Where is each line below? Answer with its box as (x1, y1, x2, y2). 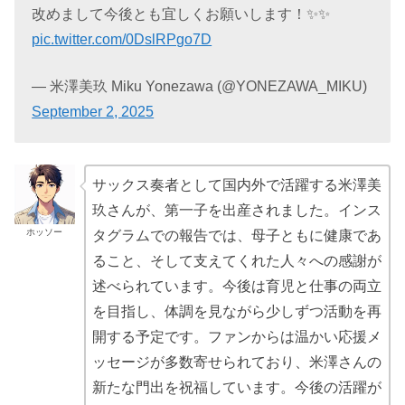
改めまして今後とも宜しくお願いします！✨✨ (32, 6, 331, 23)
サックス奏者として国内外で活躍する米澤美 (91, 176, 381, 193)
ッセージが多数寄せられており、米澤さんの (91, 353, 381, 370)
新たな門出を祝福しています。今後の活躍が (91, 379, 381, 395)
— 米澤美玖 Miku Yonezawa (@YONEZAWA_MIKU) (32, 79, 368, 95)
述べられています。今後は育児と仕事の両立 (91, 278, 381, 294)
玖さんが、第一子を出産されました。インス (91, 202, 381, 218)
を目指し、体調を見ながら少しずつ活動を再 (91, 303, 381, 319)
